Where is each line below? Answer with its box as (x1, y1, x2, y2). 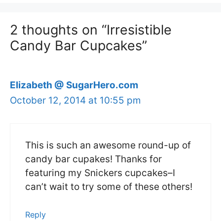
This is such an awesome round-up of (25, 139, 191, 151)
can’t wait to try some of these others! (25, 181, 192, 192)
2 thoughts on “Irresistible (10, 22, 172, 38)
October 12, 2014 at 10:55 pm (10, 95, 141, 107)
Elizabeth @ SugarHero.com (10, 79, 138, 91)
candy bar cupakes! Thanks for (25, 153, 162, 165)
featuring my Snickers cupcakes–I (25, 167, 175, 179)
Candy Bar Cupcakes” (10, 37, 147, 54)
